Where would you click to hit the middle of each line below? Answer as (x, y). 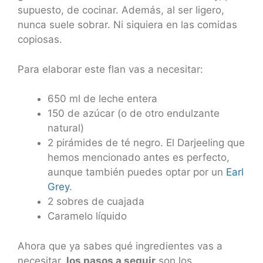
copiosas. (40, 40)
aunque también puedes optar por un (135, 172)
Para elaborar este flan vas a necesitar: (110, 69)
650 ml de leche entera (102, 99)
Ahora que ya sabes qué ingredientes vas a (120, 246)
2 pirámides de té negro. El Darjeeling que (146, 143)
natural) (66, 128)
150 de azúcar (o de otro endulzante (134, 114)
